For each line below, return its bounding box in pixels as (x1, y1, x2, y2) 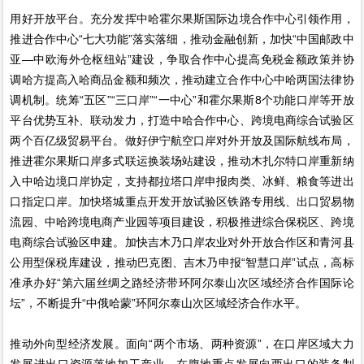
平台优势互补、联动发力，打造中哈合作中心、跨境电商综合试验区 (10, 113, 354, 127)
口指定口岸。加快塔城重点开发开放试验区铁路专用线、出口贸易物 (10, 194, 354, 208)
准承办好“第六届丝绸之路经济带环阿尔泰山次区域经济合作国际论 (10, 275, 354, 289)
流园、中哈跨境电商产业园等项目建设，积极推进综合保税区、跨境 (10, 214, 354, 228)
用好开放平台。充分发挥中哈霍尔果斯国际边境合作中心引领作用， (10, 11, 354, 25)
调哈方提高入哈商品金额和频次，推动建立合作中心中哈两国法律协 (10, 72, 354, 86)
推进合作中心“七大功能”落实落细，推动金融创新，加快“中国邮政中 (10, 32, 354, 45)
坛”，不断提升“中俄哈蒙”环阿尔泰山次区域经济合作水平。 (10, 296, 307, 310)
